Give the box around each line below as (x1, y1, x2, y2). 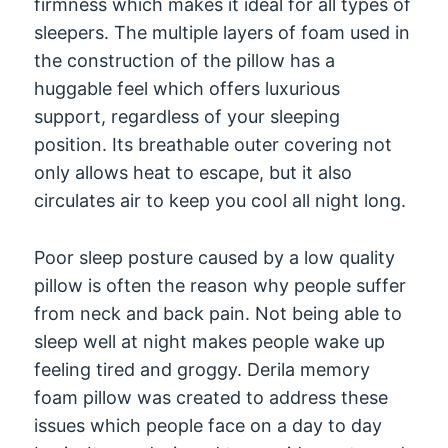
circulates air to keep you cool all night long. (34, 189, 407, 211)
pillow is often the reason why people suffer (34, 274, 407, 296)
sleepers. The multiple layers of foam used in (34, 21, 411, 43)
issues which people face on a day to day (34, 414, 383, 436)
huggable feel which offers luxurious (34, 77, 341, 99)
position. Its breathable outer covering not (34, 133, 393, 155)
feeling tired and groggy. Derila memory (34, 358, 371, 380)
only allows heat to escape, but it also (34, 161, 353, 183)
